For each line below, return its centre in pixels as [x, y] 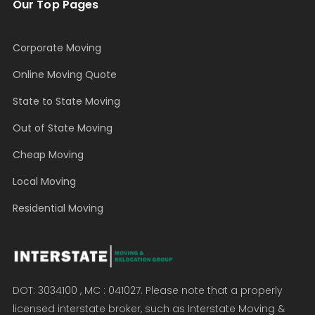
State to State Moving [66, 102]
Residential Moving [58, 208]
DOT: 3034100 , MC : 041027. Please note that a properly [147, 291]
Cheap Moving [48, 155]
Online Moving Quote [64, 75]
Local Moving [44, 182]
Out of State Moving [62, 128]
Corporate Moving [57, 48]
